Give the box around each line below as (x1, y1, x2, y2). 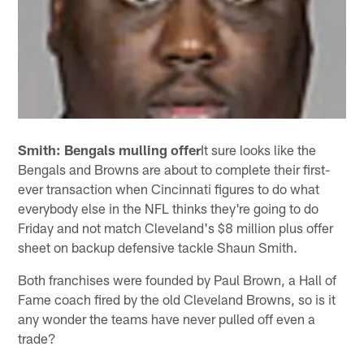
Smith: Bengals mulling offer (18, 141, 201, 158)
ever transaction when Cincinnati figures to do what (18, 180, 320, 197)
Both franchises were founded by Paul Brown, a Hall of (18, 271, 337, 288)
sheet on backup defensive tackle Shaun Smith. (18, 238, 298, 255)
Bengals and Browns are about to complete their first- (18, 160, 331, 177)
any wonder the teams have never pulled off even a (18, 310, 316, 327)
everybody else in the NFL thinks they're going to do (18, 199, 319, 216)
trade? (18, 329, 57, 346)
